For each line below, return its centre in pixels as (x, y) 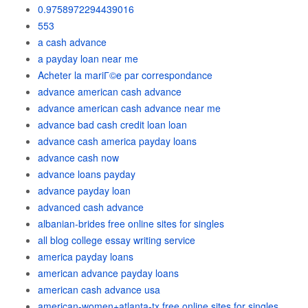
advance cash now (78, 157)
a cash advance (72, 42)
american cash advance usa (99, 289)
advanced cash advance (91, 207)
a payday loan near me (88, 58)
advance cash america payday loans (117, 141)
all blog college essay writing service (117, 240)
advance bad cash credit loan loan (112, 124)
